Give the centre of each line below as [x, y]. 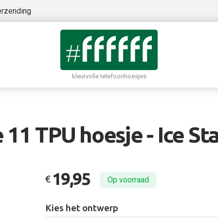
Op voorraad [128, 180]
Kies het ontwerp [82, 208]
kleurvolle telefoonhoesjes [109, 76]
